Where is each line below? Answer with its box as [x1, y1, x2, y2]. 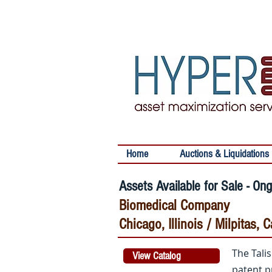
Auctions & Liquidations [180, 148, 269, 160]
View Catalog [132, 250, 181, 262]
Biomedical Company [119, 197, 229, 214]
